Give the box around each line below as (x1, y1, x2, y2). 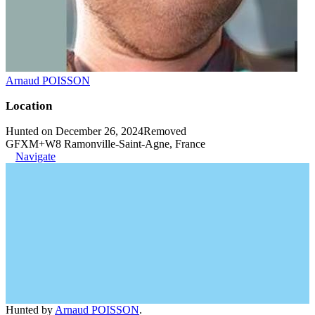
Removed (143, 124, 186, 137)
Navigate (15, 150, 56, 162)
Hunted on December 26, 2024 (6, 124, 143, 137)
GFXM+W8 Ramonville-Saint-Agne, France (6, 137, 205, 150)
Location (6, 98, 52, 112)
